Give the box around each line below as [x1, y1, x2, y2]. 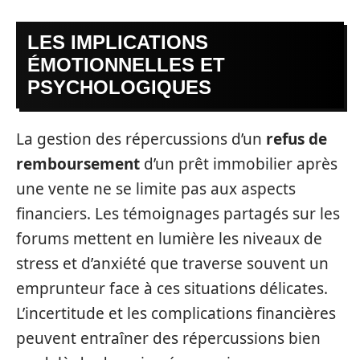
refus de [266, 128, 327, 149]
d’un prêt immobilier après [140, 153, 337, 174]
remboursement [16, 153, 140, 174]
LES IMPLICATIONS [27, 31, 208, 53]
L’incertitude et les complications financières [16, 302, 336, 324]
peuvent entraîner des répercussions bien [16, 327, 321, 349]
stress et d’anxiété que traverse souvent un [16, 252, 329, 274]
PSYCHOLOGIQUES [27, 76, 211, 98]
